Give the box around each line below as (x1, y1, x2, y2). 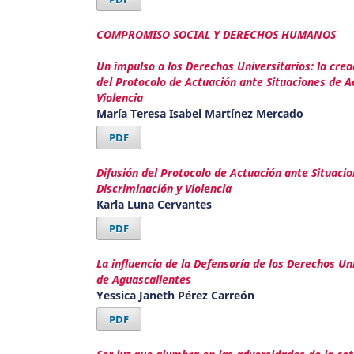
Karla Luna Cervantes (96, 196, 212, 212)
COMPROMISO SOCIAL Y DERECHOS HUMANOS (96, 26, 336, 42)
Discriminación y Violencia (96, 180, 232, 196)
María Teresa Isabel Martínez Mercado (96, 105, 303, 121)
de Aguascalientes (96, 271, 191, 287)
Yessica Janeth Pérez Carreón (96, 287, 254, 303)
